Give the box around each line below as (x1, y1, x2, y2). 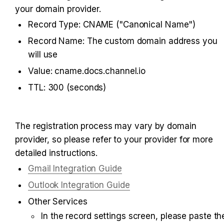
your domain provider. (15, 3, 101, 14)
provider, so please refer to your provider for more (15, 134, 213, 144)
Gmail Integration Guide (28, 163, 122, 173)
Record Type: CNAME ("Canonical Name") (28, 19, 196, 29)
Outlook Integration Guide (28, 179, 130, 190)
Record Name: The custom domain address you (28, 35, 217, 46)
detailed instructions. (15, 147, 97, 158)
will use (28, 49, 58, 59)
